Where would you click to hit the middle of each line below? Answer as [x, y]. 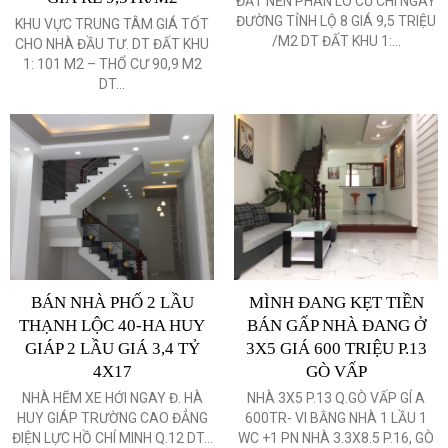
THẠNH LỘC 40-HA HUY [112, 325]
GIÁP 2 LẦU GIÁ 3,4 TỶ [112, 348]
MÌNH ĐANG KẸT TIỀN [336, 302]
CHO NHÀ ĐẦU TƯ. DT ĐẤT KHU [112, 43]
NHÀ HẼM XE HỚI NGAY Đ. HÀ [112, 397]
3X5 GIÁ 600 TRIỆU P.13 [336, 348]
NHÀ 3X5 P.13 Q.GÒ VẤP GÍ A [336, 397]
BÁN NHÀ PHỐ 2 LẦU [112, 302]
